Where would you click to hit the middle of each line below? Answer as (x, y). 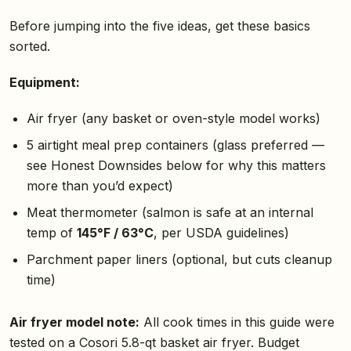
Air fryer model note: (74, 322)
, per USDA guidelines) (221, 233)
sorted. (30, 47)
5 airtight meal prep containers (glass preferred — (175, 145)
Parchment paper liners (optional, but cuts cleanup (179, 260)
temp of (51, 233)
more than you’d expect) (100, 186)
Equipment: (45, 83)
